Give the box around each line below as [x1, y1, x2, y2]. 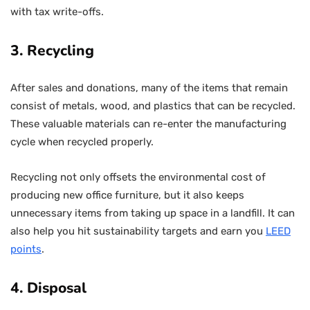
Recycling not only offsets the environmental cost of [10, 171, 266, 183]
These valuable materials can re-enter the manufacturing [10, 118, 286, 130]
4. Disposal [10, 278, 86, 298]
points [10, 243, 42, 255]
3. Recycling [10, 41, 94, 60]
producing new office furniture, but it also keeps [10, 189, 244, 201]
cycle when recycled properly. [10, 136, 154, 148]
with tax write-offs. [10, 6, 107, 18]
